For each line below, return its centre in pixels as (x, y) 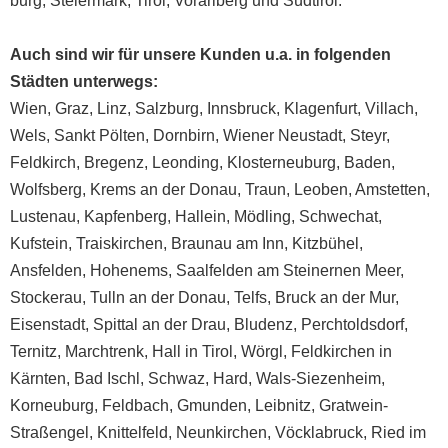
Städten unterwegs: (84, 81)
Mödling (262, 216)
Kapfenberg (125, 216)
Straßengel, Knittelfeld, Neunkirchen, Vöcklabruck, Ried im (218, 432)
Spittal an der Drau (159, 324)
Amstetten (390, 189)
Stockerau (46, 297)
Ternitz (33, 351)
